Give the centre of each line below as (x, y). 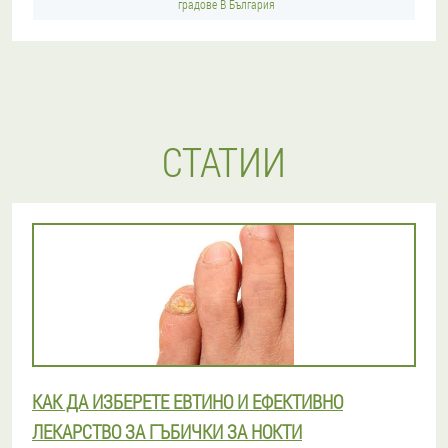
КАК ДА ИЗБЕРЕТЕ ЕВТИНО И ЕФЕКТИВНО (187, 401)
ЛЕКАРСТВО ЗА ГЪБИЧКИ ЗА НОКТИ (167, 431)
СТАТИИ (224, 161)
